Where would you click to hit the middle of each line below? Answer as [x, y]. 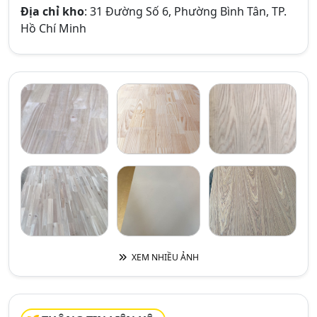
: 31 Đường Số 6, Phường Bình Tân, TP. [185, 11]
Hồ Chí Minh [53, 28]
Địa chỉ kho [52, 11]
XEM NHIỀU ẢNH [164, 257]
